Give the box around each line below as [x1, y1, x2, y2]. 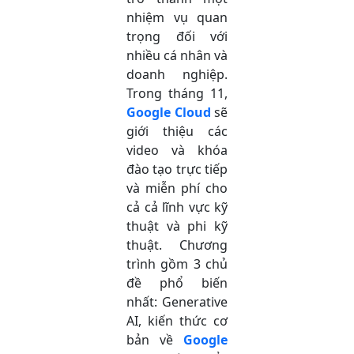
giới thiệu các [126, 122, 228, 140]
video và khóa [126, 141, 228, 159]
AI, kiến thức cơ [126, 311, 228, 330]
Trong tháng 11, [126, 84, 228, 102]
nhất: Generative [126, 292, 228, 311]
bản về [126, 330, 183, 348]
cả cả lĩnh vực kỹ [126, 198, 228, 216]
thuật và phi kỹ [126, 217, 228, 235]
